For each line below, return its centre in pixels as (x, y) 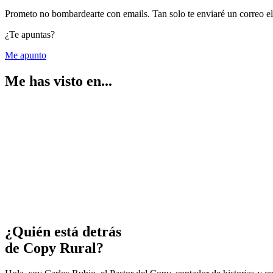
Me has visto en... (58, 81)
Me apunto (26, 55)
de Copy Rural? (54, 248)
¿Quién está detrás (63, 231)
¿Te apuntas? (30, 34)
